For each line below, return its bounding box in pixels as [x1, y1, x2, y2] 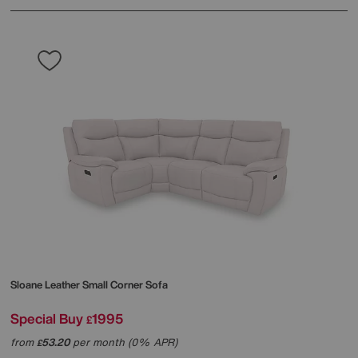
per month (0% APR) [70, 335, 177, 351]
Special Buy [10, 308, 83, 329]
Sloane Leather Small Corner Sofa [10, 277, 168, 293]
